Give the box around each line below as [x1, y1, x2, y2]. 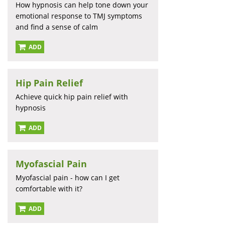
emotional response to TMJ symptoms [16, 11, 142, 21]
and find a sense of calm [16, 22, 98, 32]
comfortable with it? [16, 184, 82, 194]
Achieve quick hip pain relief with [16, 92, 128, 102]
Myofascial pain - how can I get [16, 173, 120, 183]
